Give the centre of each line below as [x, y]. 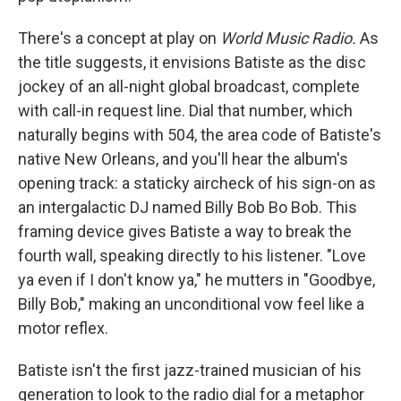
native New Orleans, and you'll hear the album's [183, 159]
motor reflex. [63, 328]
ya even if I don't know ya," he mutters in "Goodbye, [196, 280]
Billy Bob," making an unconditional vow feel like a [191, 304]
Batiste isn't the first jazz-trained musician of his [190, 370]
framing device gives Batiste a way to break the [185, 231]
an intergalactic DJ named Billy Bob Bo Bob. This [188, 207]
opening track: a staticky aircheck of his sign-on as [197, 183]
